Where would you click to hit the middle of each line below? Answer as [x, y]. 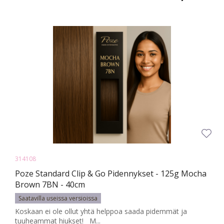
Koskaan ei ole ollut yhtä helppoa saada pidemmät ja [101, 211]
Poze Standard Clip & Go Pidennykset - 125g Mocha [111, 174]
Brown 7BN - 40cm [50, 185]
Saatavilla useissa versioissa [58, 198]
